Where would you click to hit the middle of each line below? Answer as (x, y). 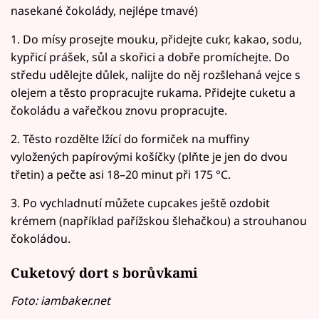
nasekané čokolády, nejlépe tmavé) (104, 10)
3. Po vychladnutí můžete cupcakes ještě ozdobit (140, 203)
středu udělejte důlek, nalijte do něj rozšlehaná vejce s (156, 74)
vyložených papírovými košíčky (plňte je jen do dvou (149, 156)
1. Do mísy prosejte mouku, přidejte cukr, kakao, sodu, (156, 39)
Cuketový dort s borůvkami (104, 273)
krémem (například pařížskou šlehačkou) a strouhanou (159, 220)
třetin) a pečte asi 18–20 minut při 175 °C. (121, 174)
